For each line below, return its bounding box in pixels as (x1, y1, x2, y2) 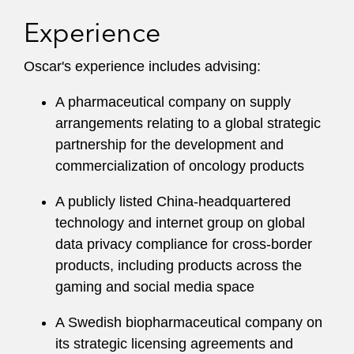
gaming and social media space (55, 279, 254, 295)
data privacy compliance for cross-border (55, 236, 312, 252)
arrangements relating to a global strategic (55, 115, 321, 131)
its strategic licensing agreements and (55, 336, 293, 352)
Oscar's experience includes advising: (24, 58, 261, 74)
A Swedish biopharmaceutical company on (55, 314, 322, 330)
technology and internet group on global (55, 215, 305, 231)
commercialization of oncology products (55, 158, 312, 174)
